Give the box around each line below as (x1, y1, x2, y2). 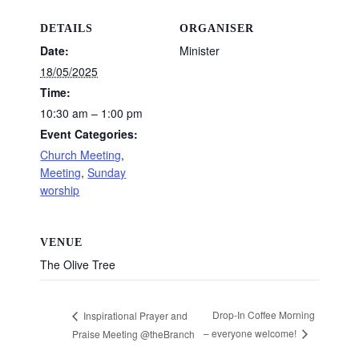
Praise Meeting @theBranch (72, 326, 196, 341)
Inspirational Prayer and (81, 308, 188, 322)
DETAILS (40, 22, 94, 34)
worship (40, 181, 80, 198)
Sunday (87, 163, 127, 180)
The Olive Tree (40, 256, 116, 273)
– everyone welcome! (204, 326, 300, 341)
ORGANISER (179, 22, 254, 34)
